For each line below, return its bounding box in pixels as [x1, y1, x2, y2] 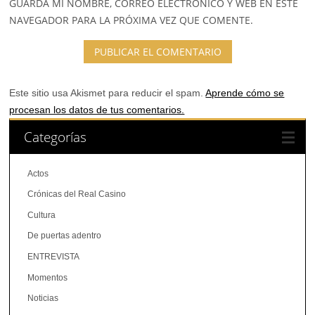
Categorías [24, 127, 87, 146]
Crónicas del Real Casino [27, 189, 127, 200]
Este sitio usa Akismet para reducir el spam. [9, 86, 206, 98]
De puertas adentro [27, 231, 102, 241]
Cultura [27, 210, 56, 220]
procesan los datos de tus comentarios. [9, 103, 185, 115]
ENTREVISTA [27, 252, 80, 262]
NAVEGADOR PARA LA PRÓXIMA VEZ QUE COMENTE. [9, 13, 254, 27]
